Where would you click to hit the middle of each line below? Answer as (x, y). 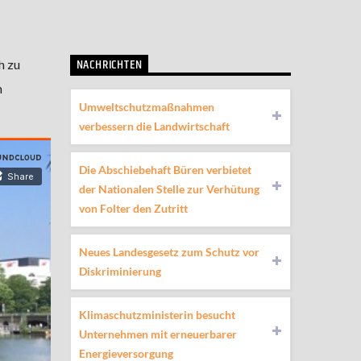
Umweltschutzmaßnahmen (146, 106)
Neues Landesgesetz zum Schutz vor (169, 251)
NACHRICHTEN (109, 65)
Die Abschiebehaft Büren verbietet (165, 169)
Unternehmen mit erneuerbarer (158, 334)
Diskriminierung (120, 271)
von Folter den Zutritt (133, 208)
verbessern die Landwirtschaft (154, 126)
